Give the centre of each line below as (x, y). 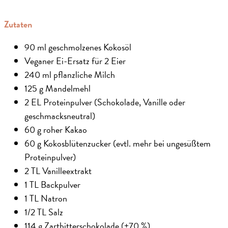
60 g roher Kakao (56, 129)
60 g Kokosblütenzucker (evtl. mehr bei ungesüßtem (118, 143)
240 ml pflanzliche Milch (70, 74)
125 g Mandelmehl (58, 88)
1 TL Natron (46, 198)
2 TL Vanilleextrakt (58, 170)
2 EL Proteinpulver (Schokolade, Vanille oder (105, 102)
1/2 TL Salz (44, 212)
